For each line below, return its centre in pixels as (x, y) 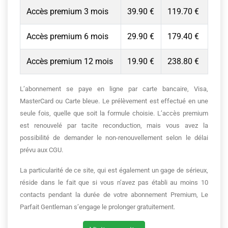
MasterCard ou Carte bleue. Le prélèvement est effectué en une (114, 101)
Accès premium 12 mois (70, 61)
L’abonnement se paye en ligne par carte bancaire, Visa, (114, 89)
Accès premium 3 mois (67, 11)
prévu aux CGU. (42, 150)
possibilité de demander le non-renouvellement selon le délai (114, 138)
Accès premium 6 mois (67, 36)
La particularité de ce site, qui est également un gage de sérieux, (114, 170)
